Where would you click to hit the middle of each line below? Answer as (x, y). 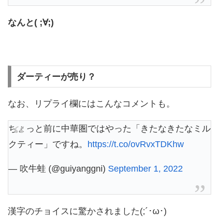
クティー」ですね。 (48, 144)
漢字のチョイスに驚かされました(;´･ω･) (87, 211)
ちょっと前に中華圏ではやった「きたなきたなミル (109, 128)
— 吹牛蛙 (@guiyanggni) (58, 168)
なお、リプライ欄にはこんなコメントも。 (91, 103)
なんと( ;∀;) (31, 22)
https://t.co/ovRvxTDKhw (136, 144)
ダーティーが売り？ (56, 77)
